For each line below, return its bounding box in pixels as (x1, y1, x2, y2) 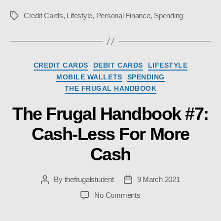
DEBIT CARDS (93, 61, 143, 70)
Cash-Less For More (32, 123, 189, 144)
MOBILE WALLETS (56, 73, 122, 81)
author (44, 186, 64, 195)
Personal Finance (96, 11, 150, 20)
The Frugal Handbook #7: (12, 103, 209, 124)
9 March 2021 (137, 175, 180, 184)
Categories (110, 59, 152, 69)
